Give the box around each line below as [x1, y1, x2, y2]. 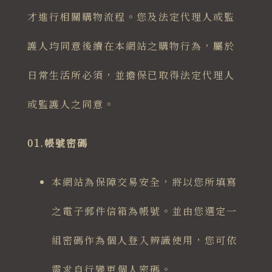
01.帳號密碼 [27, 136, 88, 151]
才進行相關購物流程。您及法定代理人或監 [27, 10, 235, 24]
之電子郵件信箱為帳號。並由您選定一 [51, 204, 237, 219]
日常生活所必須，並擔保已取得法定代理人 [27, 68, 235, 83]
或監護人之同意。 [27, 97, 115, 112]
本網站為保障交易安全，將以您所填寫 [51, 175, 237, 189]
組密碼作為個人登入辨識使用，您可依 [51, 233, 237, 248]
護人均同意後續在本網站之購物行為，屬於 [27, 39, 235, 53]
